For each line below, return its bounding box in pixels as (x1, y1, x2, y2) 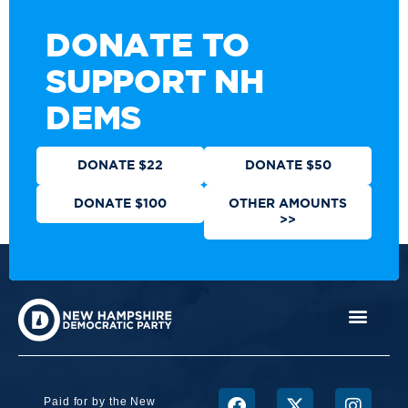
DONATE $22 (77, 159, 163, 173)
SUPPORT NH (46, 66, 265, 100)
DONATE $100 (74, 198, 167, 211)
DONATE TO (46, 30, 250, 64)
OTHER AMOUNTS (229, 198, 347, 211)
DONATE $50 (244, 159, 331, 173)
